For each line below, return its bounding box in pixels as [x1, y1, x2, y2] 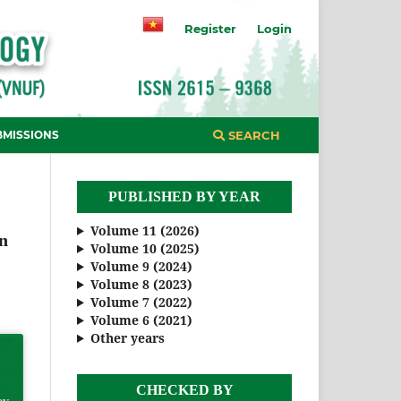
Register [184, 21, 237, 36]
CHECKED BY [135, 381, 234, 397]
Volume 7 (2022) [90, 293, 192, 311]
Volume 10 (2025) [90, 239, 200, 257]
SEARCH [225, 127, 280, 142]
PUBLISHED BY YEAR [108, 188, 260, 204]
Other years [90, 328, 165, 346]
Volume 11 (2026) [90, 221, 200, 239]
